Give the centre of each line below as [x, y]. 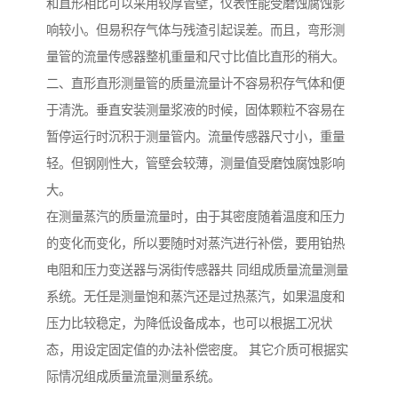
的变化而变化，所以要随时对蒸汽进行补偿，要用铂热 [195, 244]
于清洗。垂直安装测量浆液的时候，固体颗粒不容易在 [195, 111]
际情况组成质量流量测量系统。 [133, 377]
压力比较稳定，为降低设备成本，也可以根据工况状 [189, 324]
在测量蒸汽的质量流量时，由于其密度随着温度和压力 [195, 217]
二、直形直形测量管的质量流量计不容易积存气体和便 [195, 84]
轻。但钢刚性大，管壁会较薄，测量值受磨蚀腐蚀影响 [195, 164]
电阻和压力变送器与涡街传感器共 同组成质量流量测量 [197, 271]
